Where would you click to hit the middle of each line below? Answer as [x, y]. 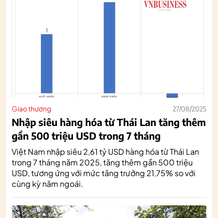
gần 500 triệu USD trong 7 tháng [86, 135]
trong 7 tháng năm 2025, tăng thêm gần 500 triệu [102, 162]
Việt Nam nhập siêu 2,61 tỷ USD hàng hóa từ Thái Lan [105, 151]
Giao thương [31, 108]
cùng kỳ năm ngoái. [47, 183]
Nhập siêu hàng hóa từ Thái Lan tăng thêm [109, 122]
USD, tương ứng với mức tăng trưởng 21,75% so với [104, 173]
